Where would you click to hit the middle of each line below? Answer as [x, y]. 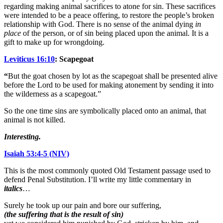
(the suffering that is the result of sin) [64, 214]
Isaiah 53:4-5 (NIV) [37, 153]
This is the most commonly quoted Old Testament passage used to [107, 170]
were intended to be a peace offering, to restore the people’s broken [109, 15]
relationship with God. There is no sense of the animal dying [100, 24]
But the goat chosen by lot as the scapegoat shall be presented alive [113, 76]
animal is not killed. [35, 119]
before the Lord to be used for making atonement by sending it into [109, 85]
